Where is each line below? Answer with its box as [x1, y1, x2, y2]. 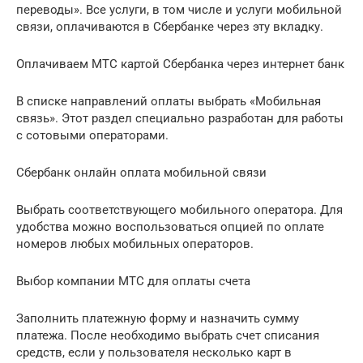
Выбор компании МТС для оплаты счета [16, 274, 250, 289]
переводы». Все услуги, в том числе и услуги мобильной [16, 2, 342, 18]
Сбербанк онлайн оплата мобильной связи [16, 165, 267, 181]
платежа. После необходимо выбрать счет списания [16, 328, 319, 344]
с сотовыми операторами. [16, 128, 169, 143]
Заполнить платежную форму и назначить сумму [16, 311, 299, 327]
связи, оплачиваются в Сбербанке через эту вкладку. [16, 19, 323, 35]
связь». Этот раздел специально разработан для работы [16, 111, 344, 126]
